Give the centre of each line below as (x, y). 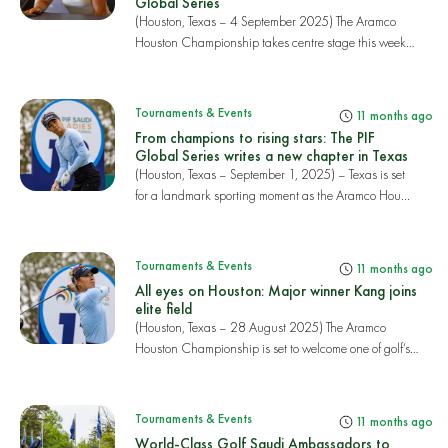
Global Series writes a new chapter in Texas (271, 155)
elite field (163, 308)
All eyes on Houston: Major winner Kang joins (275, 290)
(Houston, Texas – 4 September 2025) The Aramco (265, 21)
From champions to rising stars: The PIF (254, 137)
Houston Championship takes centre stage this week (270, 42)
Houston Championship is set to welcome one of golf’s (272, 348)
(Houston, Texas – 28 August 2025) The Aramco (260, 327)
